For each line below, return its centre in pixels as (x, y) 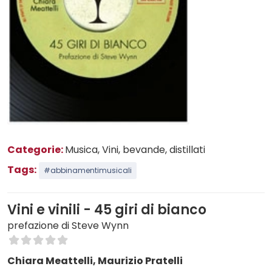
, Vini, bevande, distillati (151, 150)
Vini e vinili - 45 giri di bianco (107, 210)
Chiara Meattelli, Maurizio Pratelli (95, 261)
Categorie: (36, 150)
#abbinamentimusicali (88, 171)
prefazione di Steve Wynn (68, 226)
